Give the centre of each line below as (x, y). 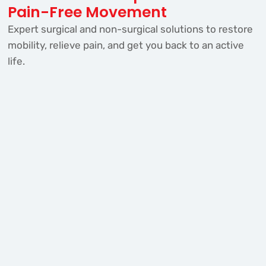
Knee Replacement (133, 231)
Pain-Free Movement (87, 12)
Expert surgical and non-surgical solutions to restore (130, 29)
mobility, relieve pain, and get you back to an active (126, 45)
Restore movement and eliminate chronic (133, 253)
